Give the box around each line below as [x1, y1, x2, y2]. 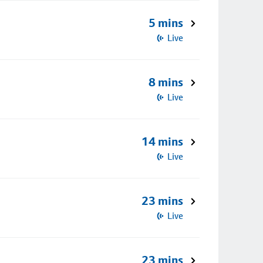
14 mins [141, 134, 183, 149]
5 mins [149, 16, 183, 30]
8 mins [149, 75, 183, 89]
